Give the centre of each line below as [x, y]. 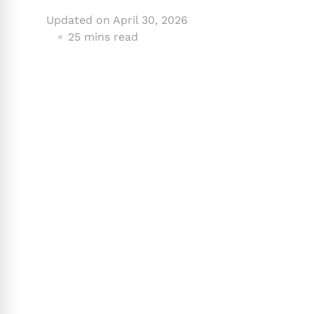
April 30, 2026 [150, 20]
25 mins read [103, 37]
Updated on [79, 20]
